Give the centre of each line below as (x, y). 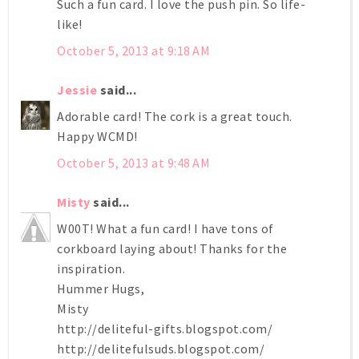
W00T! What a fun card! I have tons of (165, 228)
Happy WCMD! (97, 136)
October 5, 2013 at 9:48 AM (133, 162)
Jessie (77, 89)
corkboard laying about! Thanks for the (172, 248)
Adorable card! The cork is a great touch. (175, 116)
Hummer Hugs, (101, 288)
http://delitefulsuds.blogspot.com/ (161, 348)
